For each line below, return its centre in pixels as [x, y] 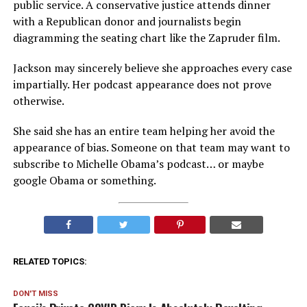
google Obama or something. [84, 181]
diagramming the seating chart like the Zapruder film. [146, 38]
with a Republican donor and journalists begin [127, 22]
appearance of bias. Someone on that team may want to [151, 148]
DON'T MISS [35, 294]
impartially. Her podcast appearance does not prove [142, 85]
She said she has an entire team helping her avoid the [144, 131]
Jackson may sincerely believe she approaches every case [152, 68]
